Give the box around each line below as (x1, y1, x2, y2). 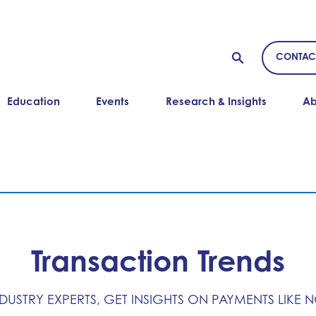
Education (7, 94, 61, 108)
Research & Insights (165, 94, 267, 108)
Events (96, 94, 130, 108)
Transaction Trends (31, 242, 285, 279)
